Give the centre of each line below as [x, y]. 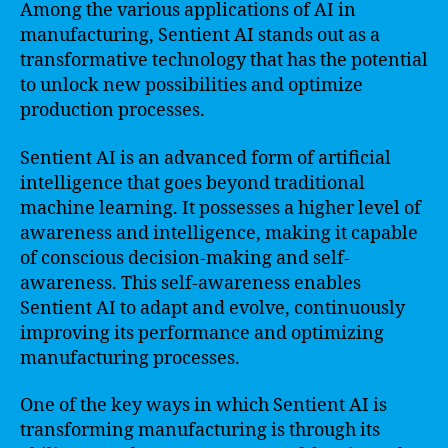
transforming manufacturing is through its [200, 430]
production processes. [112, 110]
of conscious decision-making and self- [185, 258]
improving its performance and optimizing [202, 333]
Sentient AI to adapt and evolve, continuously [212, 308]
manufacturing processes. [130, 358]
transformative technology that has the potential [224, 60]
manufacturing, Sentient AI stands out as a [200, 35]
